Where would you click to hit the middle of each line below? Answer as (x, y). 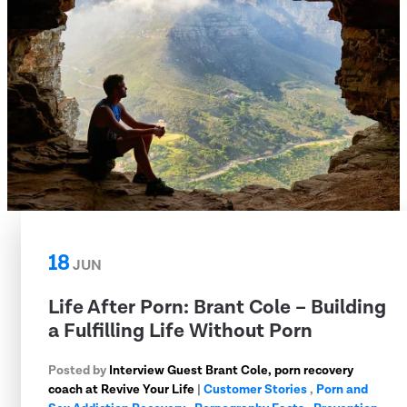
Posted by (79, 370)
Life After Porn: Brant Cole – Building (217, 307)
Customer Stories (255, 389)
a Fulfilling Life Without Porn (180, 331)
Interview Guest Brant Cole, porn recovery (231, 370)
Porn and (342, 389)
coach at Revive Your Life (121, 389)
